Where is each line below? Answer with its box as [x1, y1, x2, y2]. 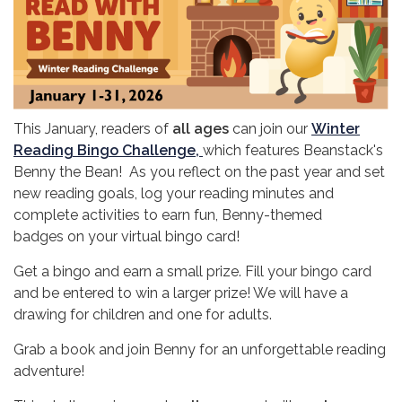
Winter [311, 120, 360, 138]
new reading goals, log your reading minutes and [13, 185, 334, 203]
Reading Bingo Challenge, [13, 142, 203, 160]
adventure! [13, 363, 84, 380]
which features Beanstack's [203, 142, 383, 160]
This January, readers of [13, 120, 172, 138]
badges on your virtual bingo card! [13, 228, 240, 246]
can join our [229, 120, 311, 138]
